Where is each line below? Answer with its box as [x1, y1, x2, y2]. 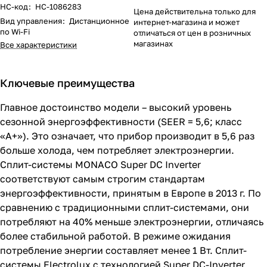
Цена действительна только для [133, 7, 256, 16]
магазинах [133, 39, 173, 48]
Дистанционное [69, 16, 129, 26]
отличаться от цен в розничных [133, 28, 251, 38]
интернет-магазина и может [133, 17, 240, 27]
